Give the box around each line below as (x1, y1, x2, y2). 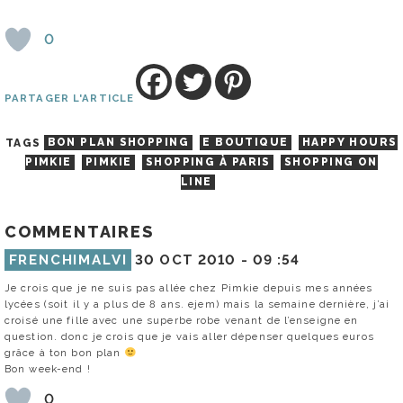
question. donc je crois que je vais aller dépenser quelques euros (4, 329, 374, 343)
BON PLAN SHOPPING (47, 136, 190, 149)
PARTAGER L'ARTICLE (4, 91, 135, 104)
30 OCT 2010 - (135, 251, 253, 268)
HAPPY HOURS (301, 136, 398, 149)
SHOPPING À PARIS (145, 156, 271, 169)
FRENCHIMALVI (8, 251, 128, 268)
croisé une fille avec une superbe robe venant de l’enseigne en (4, 313, 359, 327)
